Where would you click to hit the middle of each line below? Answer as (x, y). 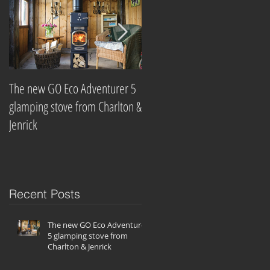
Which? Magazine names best (204, 88)
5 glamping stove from (88, 235)
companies (165, 124)
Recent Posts (45, 193)
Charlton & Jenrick (80, 246)
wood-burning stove (184, 106)
